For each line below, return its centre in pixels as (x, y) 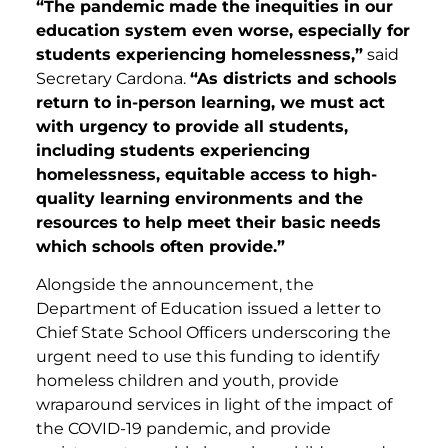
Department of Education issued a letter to (208, 309)
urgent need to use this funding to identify (208, 357)
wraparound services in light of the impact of (214, 405)
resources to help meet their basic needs (208, 222)
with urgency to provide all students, (192, 126)
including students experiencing (173, 150)
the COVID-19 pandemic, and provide (183, 429)
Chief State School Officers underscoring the (213, 333)
